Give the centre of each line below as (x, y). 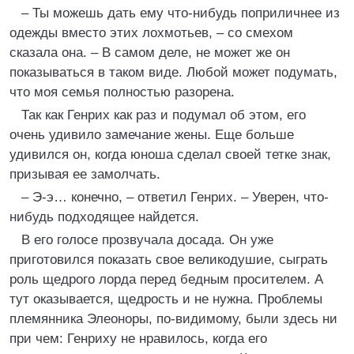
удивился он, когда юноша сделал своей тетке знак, (170, 154)
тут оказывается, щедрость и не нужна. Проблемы (166, 299)
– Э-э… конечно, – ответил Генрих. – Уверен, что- (175, 197)
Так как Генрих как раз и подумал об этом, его (164, 115)
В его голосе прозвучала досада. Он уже (147, 240)
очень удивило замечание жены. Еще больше (152, 135)
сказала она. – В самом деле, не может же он (150, 53)
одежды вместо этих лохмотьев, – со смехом (151, 33)
